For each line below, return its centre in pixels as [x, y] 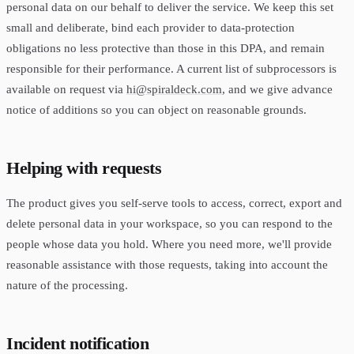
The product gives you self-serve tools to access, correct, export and [174, 203]
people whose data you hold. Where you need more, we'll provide [169, 244]
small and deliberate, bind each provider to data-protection [151, 27]
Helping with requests [84, 168]
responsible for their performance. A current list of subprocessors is [171, 68]
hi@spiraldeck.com [174, 88]
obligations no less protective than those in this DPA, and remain [166, 47]
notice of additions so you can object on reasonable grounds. [156, 109]
